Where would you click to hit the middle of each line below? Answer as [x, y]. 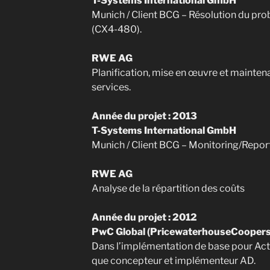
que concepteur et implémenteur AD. [173, 261]
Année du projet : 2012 [144, 217]
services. [111, 87]
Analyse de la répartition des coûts [168, 188]
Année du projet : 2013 [144, 116]
